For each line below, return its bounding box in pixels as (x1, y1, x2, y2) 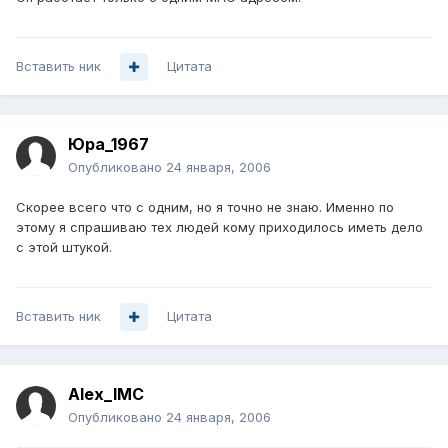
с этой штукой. (16, 239, 112, 256)
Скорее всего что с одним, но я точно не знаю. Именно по (16, 199, 394, 216)
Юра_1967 (68, 134, 149, 155)
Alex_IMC (68, 384, 144, 405)
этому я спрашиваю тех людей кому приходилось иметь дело (16, 219, 423, 236)
